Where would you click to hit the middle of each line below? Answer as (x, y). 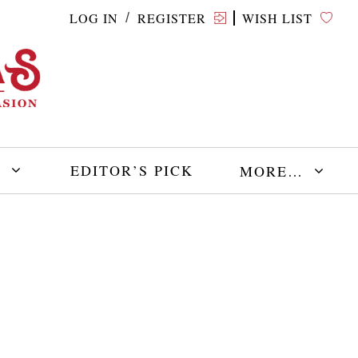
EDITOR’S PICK (131, 171)
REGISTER (172, 18)
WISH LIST (278, 18)
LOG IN (93, 18)
